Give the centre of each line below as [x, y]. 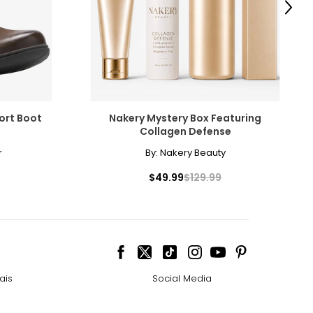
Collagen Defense [185, 131]
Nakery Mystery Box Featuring [185, 118]
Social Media [182, 278]
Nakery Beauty [192, 152]
